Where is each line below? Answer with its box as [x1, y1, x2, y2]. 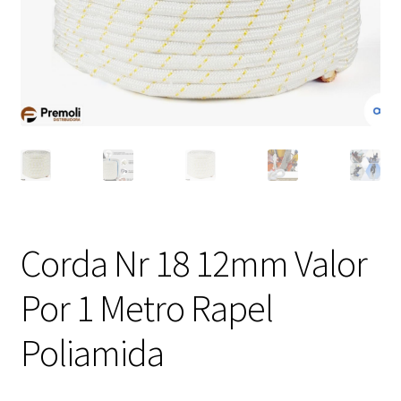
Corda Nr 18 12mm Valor [20, 240, 367, 287]
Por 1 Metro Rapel [20, 285, 273, 332]
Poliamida [20, 329, 164, 377]
